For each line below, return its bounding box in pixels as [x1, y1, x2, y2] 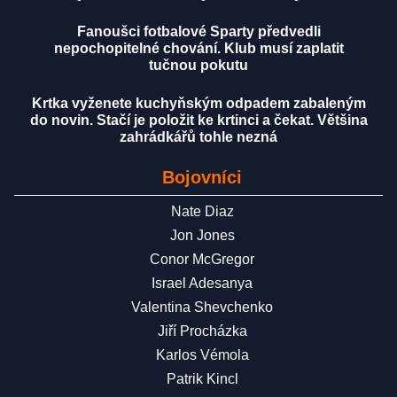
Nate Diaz [170, 204, 234, 220]
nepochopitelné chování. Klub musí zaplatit [53, 41, 344, 57]
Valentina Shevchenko [131, 300, 273, 315]
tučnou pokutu [149, 58, 248, 74]
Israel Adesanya [152, 276, 253, 292]
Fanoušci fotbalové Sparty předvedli [76, 24, 321, 40]
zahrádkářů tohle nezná [120, 129, 277, 145]
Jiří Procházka [157, 323, 247, 339]
